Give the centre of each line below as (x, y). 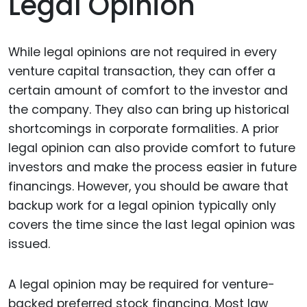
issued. (29, 244)
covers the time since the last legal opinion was (152, 225)
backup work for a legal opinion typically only (142, 206)
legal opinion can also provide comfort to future (152, 148)
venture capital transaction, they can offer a (142, 72)
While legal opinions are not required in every (143, 52)
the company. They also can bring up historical (149, 110)
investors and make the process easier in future (152, 168)
